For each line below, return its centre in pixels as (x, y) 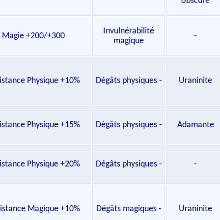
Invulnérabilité (129, 31)
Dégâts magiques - (129, 209)
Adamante (195, 125)
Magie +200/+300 (33, 36)
